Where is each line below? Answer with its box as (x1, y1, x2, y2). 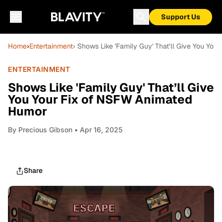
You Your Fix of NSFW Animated (8, 92, 192, 107)
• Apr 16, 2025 (72, 125, 122, 134)
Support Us (161, 12, 200, 21)
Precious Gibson (18, 125, 72, 134)
